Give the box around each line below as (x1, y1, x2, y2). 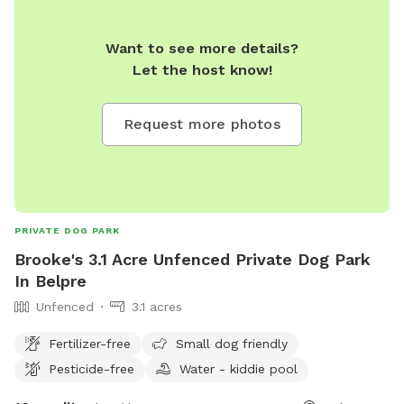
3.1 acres (132, 298, 182, 314)
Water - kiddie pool (179, 361, 298, 376)
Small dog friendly (176, 335, 288, 351)
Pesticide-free (49, 361, 134, 376)
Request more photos (124, 115, 280, 133)
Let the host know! (132, 61, 272, 79)
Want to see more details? (106, 40, 298, 58)
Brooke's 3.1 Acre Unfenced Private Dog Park (14, 249, 371, 269)
